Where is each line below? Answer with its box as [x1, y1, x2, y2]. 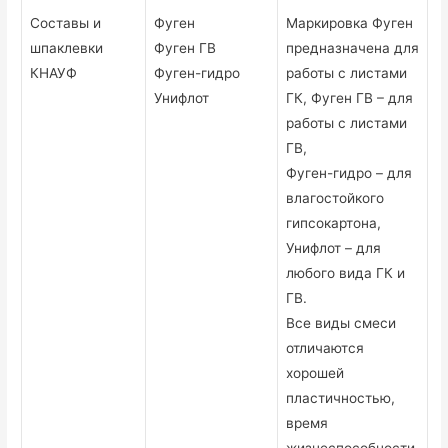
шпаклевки [30, 40, 104, 57]
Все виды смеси [286, 315, 397, 332]
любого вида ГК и [286, 265, 406, 282]
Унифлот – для [286, 240, 382, 257]
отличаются [286, 340, 365, 357]
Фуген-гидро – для [286, 165, 413, 182]
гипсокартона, [286, 215, 382, 232]
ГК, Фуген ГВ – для [286, 90, 414, 107]
